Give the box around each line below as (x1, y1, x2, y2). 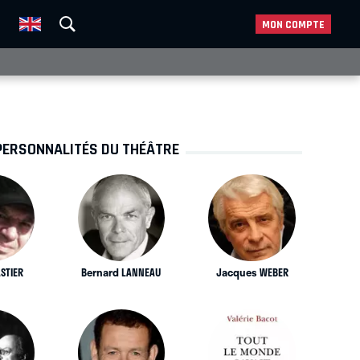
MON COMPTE (262, 18, 325, 31)
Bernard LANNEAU (81, 264, 162, 280)
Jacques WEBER (215, 264, 288, 280)
